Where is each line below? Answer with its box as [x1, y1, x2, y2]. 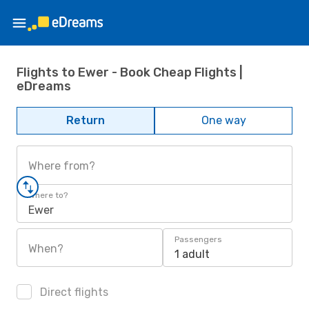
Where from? [28, 159, 95, 172]
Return [66, 114, 105, 127]
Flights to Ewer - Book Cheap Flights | [17, 64, 243, 80]
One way [201, 114, 246, 127]
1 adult [175, 248, 210, 261]
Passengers [175, 235, 222, 244]
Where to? [28, 190, 68, 200]
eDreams [17, 78, 71, 94]
